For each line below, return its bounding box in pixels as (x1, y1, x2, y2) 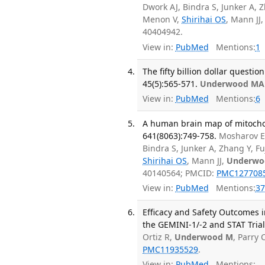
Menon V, (143, 14, 182, 25)
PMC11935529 (143, 244, 199, 256)
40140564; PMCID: (143, 167, 217, 179)
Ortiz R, (143, 231, 175, 243)
